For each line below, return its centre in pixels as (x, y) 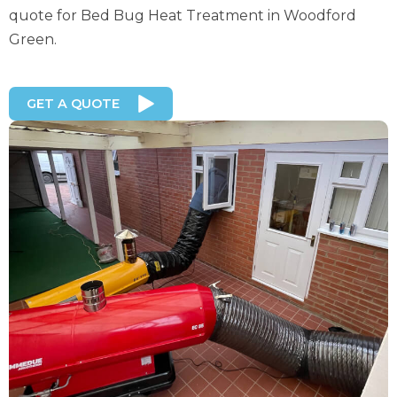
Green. (33, 39)
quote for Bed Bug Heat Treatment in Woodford (183, 16)
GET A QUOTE (73, 104)
